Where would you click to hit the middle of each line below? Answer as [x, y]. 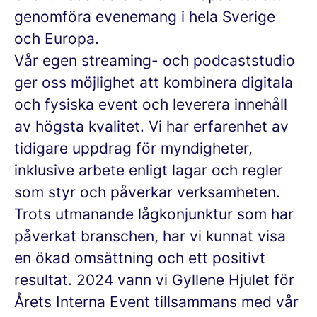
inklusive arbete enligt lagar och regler [149, 170]
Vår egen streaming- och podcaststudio [155, 60]
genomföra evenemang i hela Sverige [145, 17]
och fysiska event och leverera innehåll [151, 104]
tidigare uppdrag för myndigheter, [133, 148]
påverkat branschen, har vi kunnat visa [150, 236]
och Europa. [57, 39]
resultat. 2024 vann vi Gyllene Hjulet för [154, 280]
